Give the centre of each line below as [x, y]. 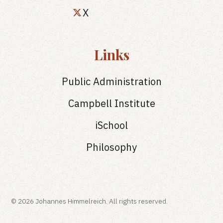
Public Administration [111, 81]
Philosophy [111, 147]
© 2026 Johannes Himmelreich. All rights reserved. [90, 201]
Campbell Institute [111, 103]
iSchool [111, 125]
